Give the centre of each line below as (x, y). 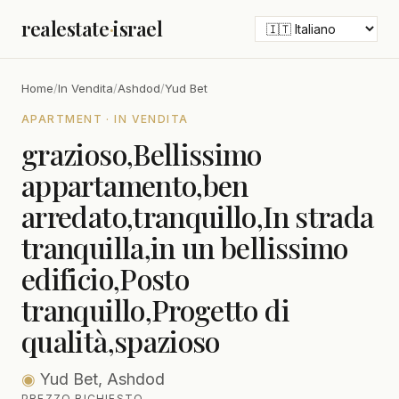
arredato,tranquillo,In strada (198, 216)
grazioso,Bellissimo (142, 154)
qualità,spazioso (121, 341)
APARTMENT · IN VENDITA (105, 119)
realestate (65, 28)
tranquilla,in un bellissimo (185, 247)
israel (138, 28)
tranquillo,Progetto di (155, 309)
